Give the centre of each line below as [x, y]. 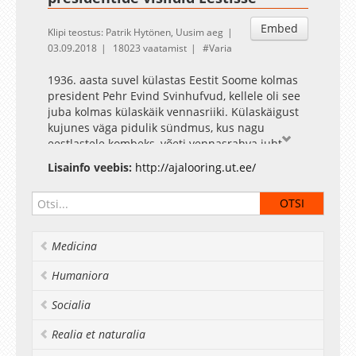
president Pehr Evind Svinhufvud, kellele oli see [174, 96]
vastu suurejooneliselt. [108, 159]
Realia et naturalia [99, 334]
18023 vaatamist [150, 48]
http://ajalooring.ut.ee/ [195, 167]
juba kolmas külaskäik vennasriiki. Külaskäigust [173, 112]
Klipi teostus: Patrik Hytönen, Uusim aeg [135, 32]
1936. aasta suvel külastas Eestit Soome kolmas [173, 80]
